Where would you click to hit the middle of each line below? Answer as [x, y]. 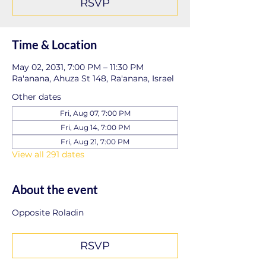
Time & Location [54, 45]
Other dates [37, 97]
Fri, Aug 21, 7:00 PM [95, 142]
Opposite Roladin [48, 213]
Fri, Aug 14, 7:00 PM [95, 127]
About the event [55, 189]
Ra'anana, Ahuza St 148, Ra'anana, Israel [93, 78]
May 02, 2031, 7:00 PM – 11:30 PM [78, 67]
